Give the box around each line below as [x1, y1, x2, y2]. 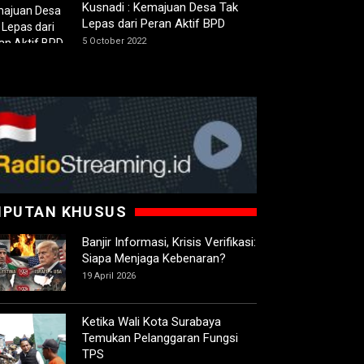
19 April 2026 [82, 271, 136, 282]
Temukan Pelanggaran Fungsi [82, 331, 238, 346]
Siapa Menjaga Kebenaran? [82, 251, 226, 266]
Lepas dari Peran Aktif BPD [82, 16, 225, 32]
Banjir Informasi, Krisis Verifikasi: [82, 235, 256, 250]
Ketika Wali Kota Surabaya [82, 314, 221, 330]
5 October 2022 [82, 36, 146, 47]
